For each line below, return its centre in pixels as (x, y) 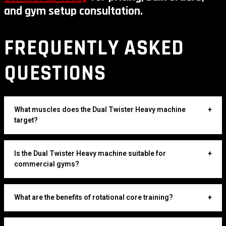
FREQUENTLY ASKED (94, 48)
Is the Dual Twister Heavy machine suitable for (90, 153)
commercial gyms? (47, 164)
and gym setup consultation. (73, 11)
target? (26, 120)
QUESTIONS (55, 73)
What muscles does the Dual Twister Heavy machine (100, 109)
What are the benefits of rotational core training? (94, 197)
